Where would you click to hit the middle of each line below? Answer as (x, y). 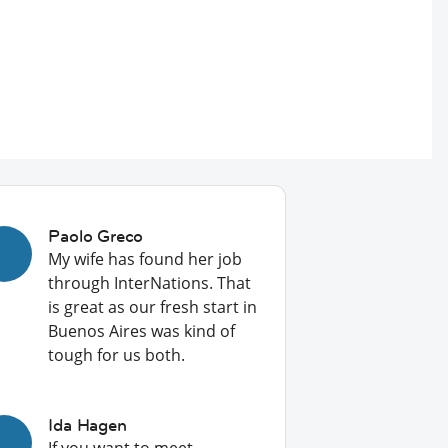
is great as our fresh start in (153, 307)
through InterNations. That (150, 283)
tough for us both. (117, 355)
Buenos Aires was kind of (142, 331)
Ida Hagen (87, 425)
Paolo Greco (96, 236)
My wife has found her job (145, 259)
